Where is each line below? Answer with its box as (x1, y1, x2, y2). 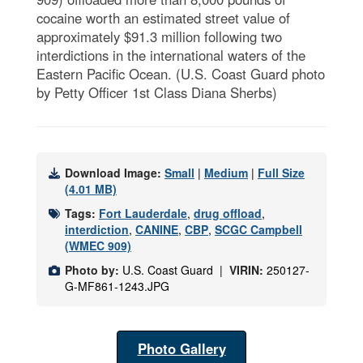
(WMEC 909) (65, 237, 131, 254)
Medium (204, 164, 248, 181)
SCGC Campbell (215, 220, 302, 237)
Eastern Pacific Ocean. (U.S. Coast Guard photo (36, 63, 325, 83)
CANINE (135, 220, 178, 237)
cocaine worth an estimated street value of (36, 7, 290, 28)
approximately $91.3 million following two (36, 26, 282, 46)
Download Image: (65, 164, 164, 181)
